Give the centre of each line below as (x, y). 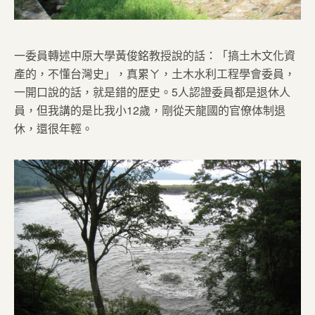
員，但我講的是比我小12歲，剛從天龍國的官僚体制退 (150, 110)
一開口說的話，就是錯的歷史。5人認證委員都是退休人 (152, 91)
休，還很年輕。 (53, 128)
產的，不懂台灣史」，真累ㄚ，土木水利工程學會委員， (155, 73)
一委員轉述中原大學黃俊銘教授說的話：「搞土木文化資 (155, 55)
